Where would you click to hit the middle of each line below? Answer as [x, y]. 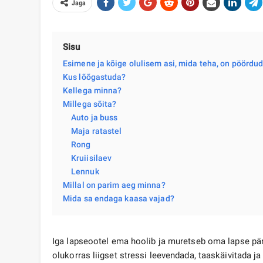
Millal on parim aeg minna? [114, 185]
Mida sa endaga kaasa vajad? [119, 199]
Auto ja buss [95, 118]
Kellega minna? [92, 91]
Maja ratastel [97, 131]
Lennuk [85, 172]
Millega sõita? [90, 104]
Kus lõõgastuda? [95, 77]
